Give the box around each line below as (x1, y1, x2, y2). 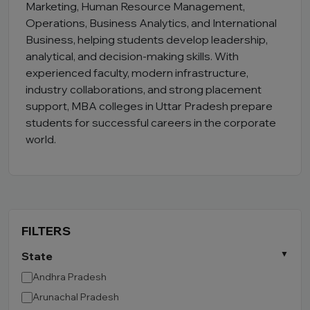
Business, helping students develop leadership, (26, 33, 268, 46)
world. (26, 132, 56, 146)
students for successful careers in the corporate (26, 116, 276, 129)
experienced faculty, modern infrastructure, (26, 66, 248, 80)
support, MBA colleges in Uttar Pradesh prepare (26, 99, 273, 113)
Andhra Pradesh (33, 271, 107, 283)
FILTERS (21, 223, 71, 239)
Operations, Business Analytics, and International (26, 16, 277, 30)
